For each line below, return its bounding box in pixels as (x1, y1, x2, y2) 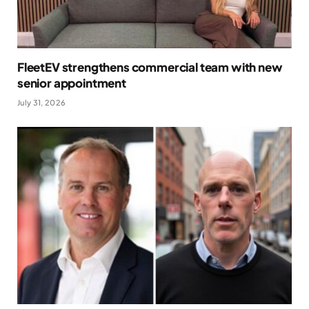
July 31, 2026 (17, 98, 66, 108)
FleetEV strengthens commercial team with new (17, 59, 283, 75)
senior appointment (17, 75, 126, 91)
